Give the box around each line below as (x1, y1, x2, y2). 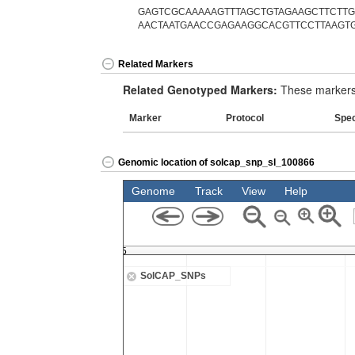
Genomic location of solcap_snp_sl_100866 (118, 157, 315, 169)
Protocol (226, 113, 264, 124)
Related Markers (118, 59, 193, 71)
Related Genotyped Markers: (123, 82, 277, 97)
